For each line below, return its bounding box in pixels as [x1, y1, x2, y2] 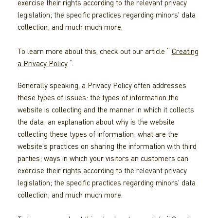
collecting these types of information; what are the [17, 129, 178, 139]
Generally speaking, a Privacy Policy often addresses [17, 81, 186, 90]
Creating [171, 47, 199, 56]
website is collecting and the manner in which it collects [17, 105, 194, 114]
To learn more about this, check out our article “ [17, 47, 172, 56]
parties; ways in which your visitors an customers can [17, 154, 188, 163]
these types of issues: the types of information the [17, 93, 179, 102]
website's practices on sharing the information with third [17, 142, 197, 151]
